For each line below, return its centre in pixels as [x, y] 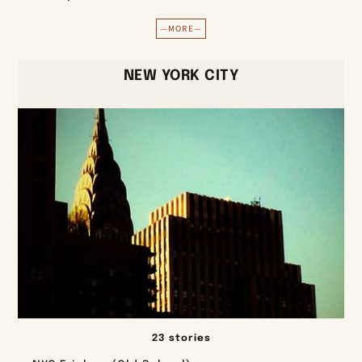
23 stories [181, 339]
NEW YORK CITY [181, 76]
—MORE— [181, 29]
